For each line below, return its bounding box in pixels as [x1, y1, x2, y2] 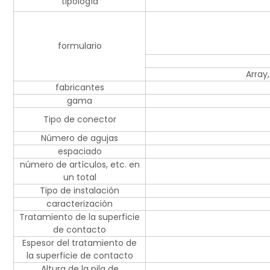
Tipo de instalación [40, 184, 119, 197]
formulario [57, 40, 102, 52]
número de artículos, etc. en [19, 159, 140, 171]
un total [63, 171, 96, 184]
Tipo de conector [43, 113, 116, 126]
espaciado [57, 145, 102, 158]
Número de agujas [41, 132, 118, 145]
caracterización [46, 198, 113, 210]
